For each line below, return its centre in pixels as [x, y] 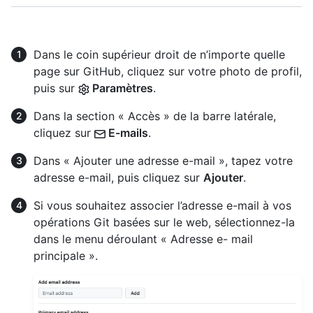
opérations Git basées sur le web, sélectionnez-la [164, 222]
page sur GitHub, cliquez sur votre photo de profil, [168, 71]
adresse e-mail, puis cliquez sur [118, 177]
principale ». [66, 256]
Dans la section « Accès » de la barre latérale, [155, 116]
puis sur [56, 88]
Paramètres [121, 88]
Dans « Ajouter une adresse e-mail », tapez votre [163, 161]
